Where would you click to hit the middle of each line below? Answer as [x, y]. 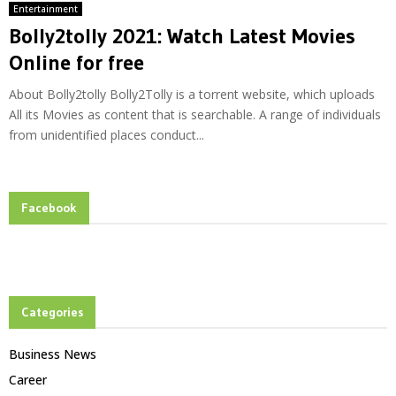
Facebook [49, 208]
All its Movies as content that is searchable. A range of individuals [195, 115]
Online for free [76, 63]
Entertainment [46, 9]
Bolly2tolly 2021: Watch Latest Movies [182, 36]
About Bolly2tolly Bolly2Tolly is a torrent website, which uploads [192, 95]
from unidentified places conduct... [107, 135]
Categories [52, 312]
